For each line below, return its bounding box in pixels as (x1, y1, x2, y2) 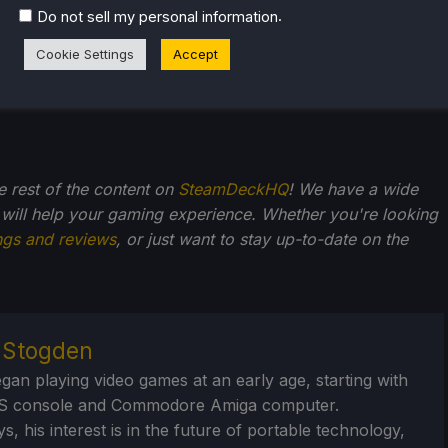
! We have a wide (288, 178, 418, 199)
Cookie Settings (36, 45, 134, 62)
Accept (173, 45, 218, 62)
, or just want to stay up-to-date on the (116, 228, 408, 249)
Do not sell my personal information (37, 7, 278, 26)
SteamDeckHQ (178, 178, 288, 199)
